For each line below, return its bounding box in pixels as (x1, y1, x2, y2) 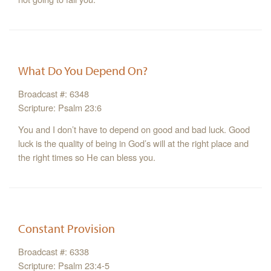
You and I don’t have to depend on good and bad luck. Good (18, 123, 250, 136)
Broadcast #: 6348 (18, 87, 89, 100)
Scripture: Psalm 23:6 (18, 101, 102, 114)
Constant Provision (18, 221, 115, 237)
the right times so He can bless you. (18, 151, 155, 164)
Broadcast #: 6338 (18, 245, 89, 258)
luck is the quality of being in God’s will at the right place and (18, 137, 249, 150)
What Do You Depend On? (18, 63, 148, 79)
